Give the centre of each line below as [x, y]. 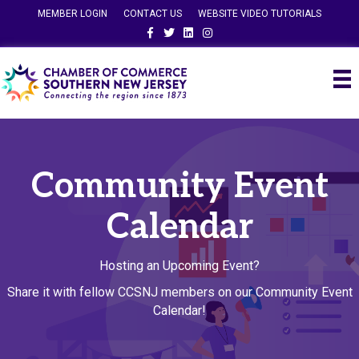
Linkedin [196, 28]
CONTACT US [153, 14]
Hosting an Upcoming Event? [179, 265]
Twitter [174, 28]
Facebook [161, 28]
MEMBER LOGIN [73, 14]
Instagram [220, 28]
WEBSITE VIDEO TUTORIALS [260, 14]
